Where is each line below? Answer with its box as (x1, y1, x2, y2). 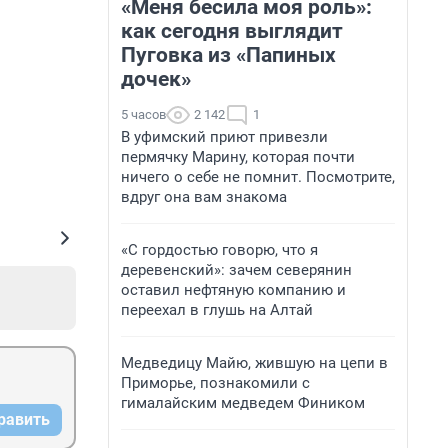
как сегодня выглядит (121, 19, 343, 43)
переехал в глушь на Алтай (121, 301, 313, 319)
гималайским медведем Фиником (121, 394, 365, 412)
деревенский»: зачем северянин (121, 261, 352, 279)
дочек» (121, 67, 191, 91)
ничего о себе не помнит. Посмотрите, (121, 168, 395, 186)
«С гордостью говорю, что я (121, 241, 318, 259)
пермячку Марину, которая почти (121, 148, 355, 166)
